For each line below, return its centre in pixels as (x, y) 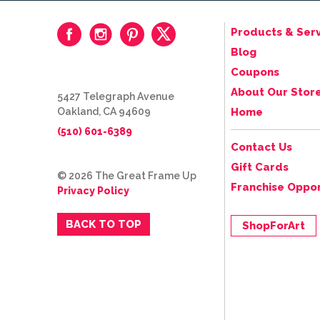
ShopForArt (274, 226)
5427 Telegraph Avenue (116, 97)
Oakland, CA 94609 (104, 112)
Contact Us (261, 147)
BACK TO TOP (104, 225)
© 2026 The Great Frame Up (127, 176)
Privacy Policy (93, 191)
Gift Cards (260, 167)
